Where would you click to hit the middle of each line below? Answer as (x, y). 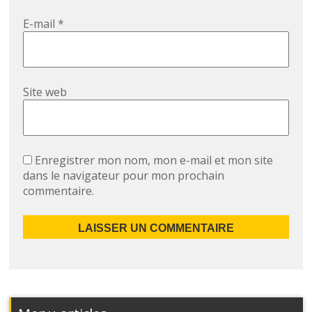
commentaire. (59, 190)
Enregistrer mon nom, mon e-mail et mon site (154, 160)
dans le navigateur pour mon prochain (124, 175)
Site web (45, 92)
